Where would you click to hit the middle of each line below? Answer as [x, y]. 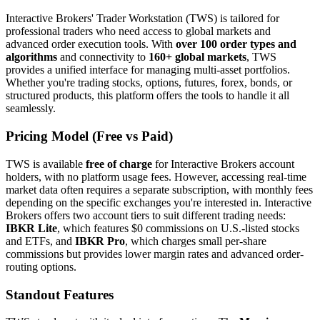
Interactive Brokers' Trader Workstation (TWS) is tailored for [142, 19]
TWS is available [46, 164]
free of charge [119, 164]
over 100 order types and [236, 44]
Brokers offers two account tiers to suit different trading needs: [146, 215]
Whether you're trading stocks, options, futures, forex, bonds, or [149, 83]
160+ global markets [197, 57]
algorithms [31, 57]
